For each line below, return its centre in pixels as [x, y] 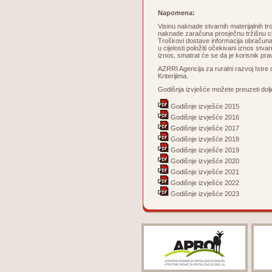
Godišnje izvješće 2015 [204, 106]
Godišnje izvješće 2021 [204, 172]
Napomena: [176, 13]
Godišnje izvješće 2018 [204, 139]
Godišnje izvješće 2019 [204, 150]
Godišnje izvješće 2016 [204, 117]
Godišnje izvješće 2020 [204, 161]
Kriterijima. [173, 76]
